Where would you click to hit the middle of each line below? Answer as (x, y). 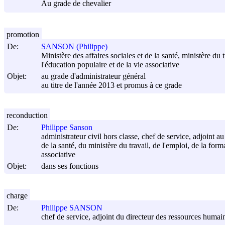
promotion (23, 34)
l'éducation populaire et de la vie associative (110, 65)
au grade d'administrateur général (93, 76)
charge (17, 195)
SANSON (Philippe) (74, 47)
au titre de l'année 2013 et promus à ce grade (111, 85)
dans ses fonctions (70, 166)
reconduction (27, 115)
